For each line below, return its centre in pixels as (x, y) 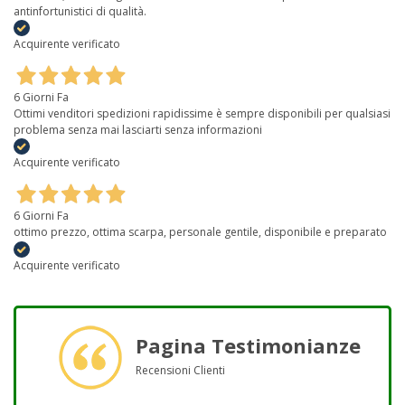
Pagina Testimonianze (248, 345)
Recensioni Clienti (180, 370)
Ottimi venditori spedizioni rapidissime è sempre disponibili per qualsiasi (202, 113)
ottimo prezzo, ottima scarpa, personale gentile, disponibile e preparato (200, 231)
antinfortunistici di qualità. (80, 11)
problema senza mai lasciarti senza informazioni (138, 129)
